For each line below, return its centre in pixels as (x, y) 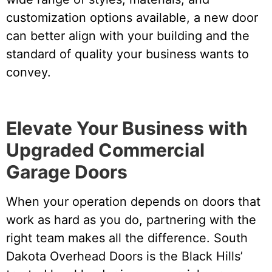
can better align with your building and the (128, 36)
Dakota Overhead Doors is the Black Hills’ (124, 257)
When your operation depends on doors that (133, 202)
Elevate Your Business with (127, 128)
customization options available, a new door (132, 18)
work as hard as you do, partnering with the (131, 220)
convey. (29, 73)
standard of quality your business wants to (127, 54)
